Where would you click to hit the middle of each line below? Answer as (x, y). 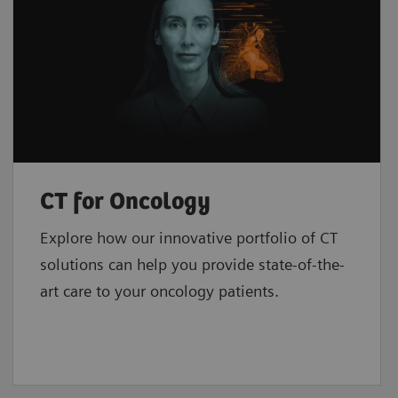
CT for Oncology (125, 203)
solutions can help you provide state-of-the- (192, 265)
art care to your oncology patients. (159, 291)
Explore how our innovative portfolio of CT (188, 238)
